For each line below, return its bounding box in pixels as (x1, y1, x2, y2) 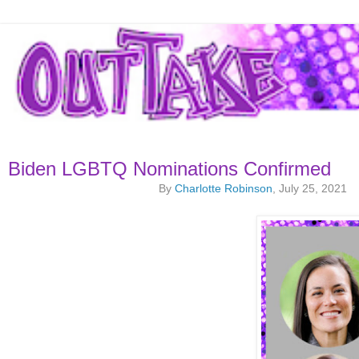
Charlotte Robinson (175, 182, 272, 196)
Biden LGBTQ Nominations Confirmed (8, 158, 331, 180)
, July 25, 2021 (272, 182, 347, 196)
